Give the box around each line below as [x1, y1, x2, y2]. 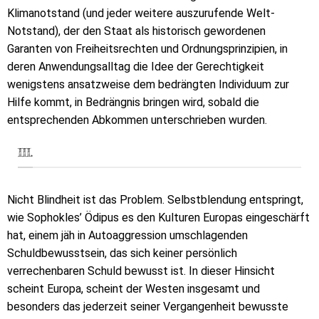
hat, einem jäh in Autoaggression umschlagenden [7, 229, 248, 243]
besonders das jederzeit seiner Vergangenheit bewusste [7, 300, 288, 314]
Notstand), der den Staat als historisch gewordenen [7, 23, 266, 38]
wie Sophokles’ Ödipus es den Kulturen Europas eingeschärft [7, 211, 310, 225]
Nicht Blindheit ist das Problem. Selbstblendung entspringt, [7, 193, 303, 207]
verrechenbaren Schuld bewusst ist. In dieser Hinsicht [7, 264, 275, 278]
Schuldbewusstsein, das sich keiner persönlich [7, 246, 237, 261]
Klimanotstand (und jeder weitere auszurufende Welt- [7, 6, 275, 20]
